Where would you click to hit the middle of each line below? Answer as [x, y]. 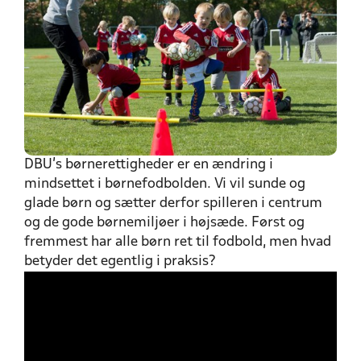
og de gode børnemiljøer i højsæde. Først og [164, 222]
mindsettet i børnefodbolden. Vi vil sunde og [165, 184]
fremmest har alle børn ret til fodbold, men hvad [178, 242]
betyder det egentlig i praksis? [120, 261]
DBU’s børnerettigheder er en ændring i [149, 164]
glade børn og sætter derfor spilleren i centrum [173, 203]
